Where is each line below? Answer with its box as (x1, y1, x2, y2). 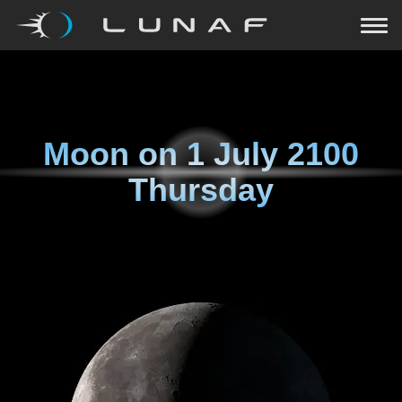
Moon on (43, 135, 187, 172)
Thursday (128, 171, 274, 208)
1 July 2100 (187, 135, 359, 172)
